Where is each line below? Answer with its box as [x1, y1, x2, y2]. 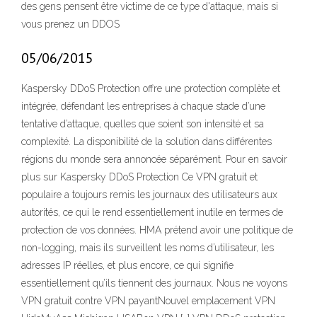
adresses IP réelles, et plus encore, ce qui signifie [21, 260, 234, 272]
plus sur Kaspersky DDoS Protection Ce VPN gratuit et [21, 171, 258, 183]
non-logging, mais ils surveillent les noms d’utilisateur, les [21, 242, 274, 254]
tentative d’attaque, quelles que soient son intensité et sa [21, 118, 264, 130]
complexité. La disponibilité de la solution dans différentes [21, 136, 272, 148]
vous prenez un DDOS [21, 18, 120, 30]
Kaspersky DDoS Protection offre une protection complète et [21, 83, 280, 95]
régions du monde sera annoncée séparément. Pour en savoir [21, 154, 287, 166]
